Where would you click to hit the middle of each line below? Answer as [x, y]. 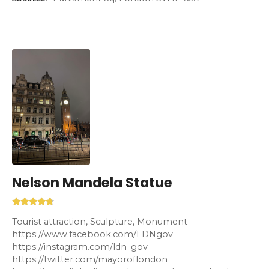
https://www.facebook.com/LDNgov [92, 234]
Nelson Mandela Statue [92, 183]
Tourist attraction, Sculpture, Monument [100, 221]
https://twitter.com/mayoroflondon [90, 259]
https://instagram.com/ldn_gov [80, 246]
